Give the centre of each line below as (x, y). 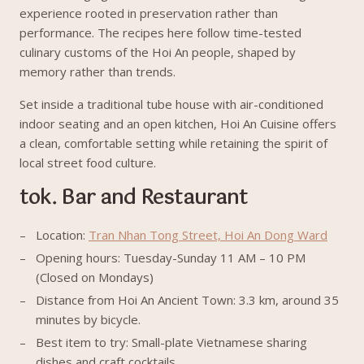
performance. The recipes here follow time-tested (160, 32)
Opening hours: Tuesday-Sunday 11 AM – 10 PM (171, 258)
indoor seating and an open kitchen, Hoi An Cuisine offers (178, 123)
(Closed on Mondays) (95, 277)
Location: (62, 235)
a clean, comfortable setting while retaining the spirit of (173, 143)
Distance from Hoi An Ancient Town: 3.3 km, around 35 (187, 300)
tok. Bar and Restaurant (134, 198)
